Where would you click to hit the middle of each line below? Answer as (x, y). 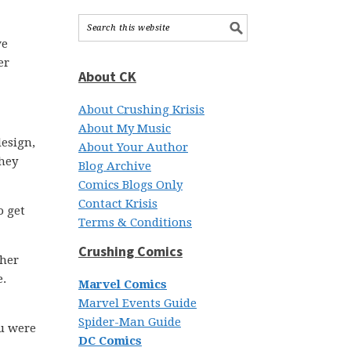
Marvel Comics (123, 284)
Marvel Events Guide (138, 303)
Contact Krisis (118, 204)
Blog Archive (115, 166)
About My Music (125, 128)
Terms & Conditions (135, 223)
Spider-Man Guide (130, 322)
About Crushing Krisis (141, 110)
